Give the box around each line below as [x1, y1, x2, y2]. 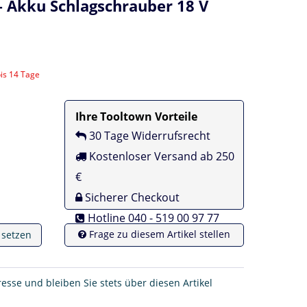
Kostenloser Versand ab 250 [86, 148, 235, 164]
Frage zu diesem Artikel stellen [86, 227, 231, 241]
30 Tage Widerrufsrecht [86, 127, 211, 143]
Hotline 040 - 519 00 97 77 [85, 210, 220, 225]
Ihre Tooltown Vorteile [75, 108, 198, 124]
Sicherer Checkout [82, 189, 180, 205]
